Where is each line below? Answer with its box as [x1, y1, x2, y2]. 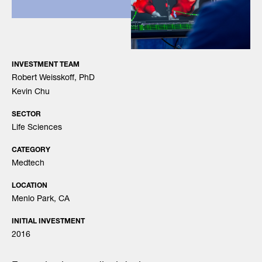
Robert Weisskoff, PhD [12, 74, 95, 82]
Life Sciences [12, 124, 62, 132]
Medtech [12, 160, 44, 168]
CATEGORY [12, 147, 50, 154]
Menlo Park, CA [12, 195, 70, 204]
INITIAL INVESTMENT [12, 218, 85, 225]
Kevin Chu [12, 88, 50, 96]
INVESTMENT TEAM [12, 61, 80, 68]
